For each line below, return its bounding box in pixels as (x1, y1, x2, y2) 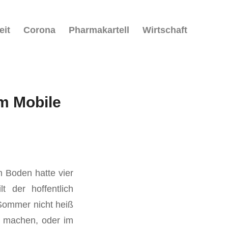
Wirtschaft (142, 25, 187, 35)
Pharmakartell (69, 25, 129, 35)
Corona (23, 25, 55, 35)
